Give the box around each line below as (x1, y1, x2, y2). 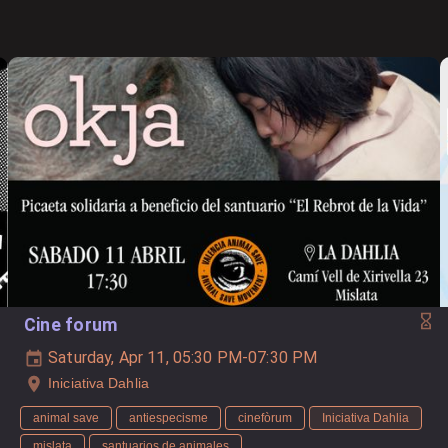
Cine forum (24, 315, 119, 335)
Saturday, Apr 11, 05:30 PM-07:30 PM (44, 348, 318, 367)
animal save (33, 411, 99, 426)
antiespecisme (129, 411, 208, 426)
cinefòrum (238, 411, 292, 426)
